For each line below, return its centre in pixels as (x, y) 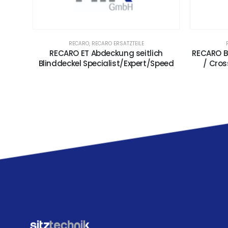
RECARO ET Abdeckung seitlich (106, 53)
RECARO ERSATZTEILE (118, 43)
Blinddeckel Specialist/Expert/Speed (106, 63)
